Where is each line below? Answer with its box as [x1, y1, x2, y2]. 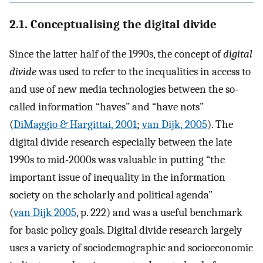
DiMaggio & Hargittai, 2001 [14, 117, 137, 131]
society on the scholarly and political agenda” [9, 188, 213, 201]
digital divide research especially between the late [9, 135, 232, 149]
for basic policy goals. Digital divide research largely [9, 223, 242, 237]
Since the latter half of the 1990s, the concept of [9, 47, 223, 60]
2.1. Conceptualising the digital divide [9, 16, 217, 31]
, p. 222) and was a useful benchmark [76, 205, 242, 219]
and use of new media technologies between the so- [9, 82, 238, 96]
